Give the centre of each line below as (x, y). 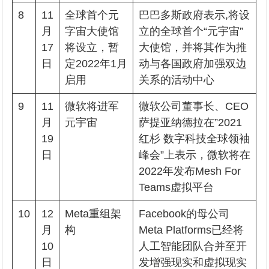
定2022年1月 (96, 64)
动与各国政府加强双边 (193, 64)
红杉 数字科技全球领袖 (195, 139)
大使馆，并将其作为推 (193, 47)
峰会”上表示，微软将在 (195, 155)
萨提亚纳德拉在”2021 (191, 122)
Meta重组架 (93, 214)
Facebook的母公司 (184, 214)
